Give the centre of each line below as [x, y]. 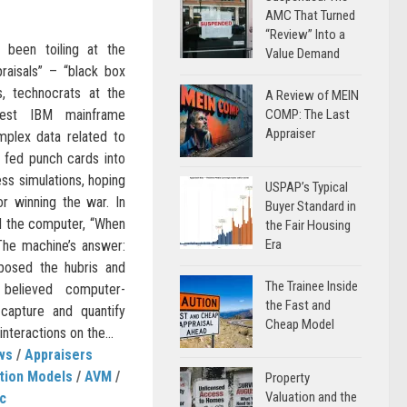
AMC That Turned [310, 15]
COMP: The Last [308, 114]
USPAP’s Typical [307, 187]
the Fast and [298, 305]
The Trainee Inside [312, 286]
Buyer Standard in [311, 206]
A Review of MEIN [312, 95]
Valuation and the [311, 397]
